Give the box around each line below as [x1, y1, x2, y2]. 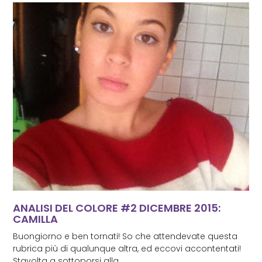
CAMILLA [13, 212, 58, 227]
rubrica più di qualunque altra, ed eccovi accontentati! [13, 243, 242, 255]
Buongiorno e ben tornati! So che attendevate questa [13, 230, 238, 243]
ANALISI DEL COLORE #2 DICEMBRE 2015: [13, 201, 221, 216]
